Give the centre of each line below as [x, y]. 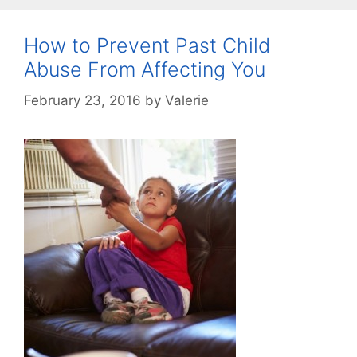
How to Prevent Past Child [147, 45]
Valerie [187, 100]
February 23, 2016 [82, 100]
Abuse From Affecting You [145, 69]
